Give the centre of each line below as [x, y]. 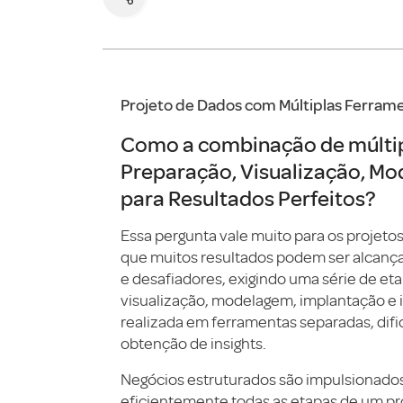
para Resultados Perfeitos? [248, 197]
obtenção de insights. [193, 344]
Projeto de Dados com [198, 105]
